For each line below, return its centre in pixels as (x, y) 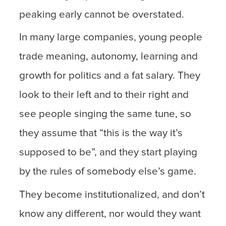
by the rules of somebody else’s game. (108, 172)
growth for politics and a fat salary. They (110, 76)
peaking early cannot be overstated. (102, 14)
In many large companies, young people (111, 38)
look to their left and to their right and (104, 95)
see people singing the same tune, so (105, 114)
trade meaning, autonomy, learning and (109, 57)
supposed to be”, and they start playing (108, 153)
